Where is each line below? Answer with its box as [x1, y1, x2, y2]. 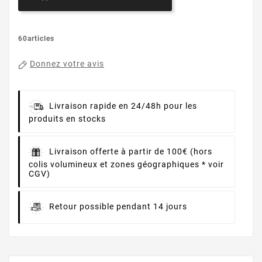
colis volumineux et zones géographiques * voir [29, 160, 224, 170]
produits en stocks [29, 114, 106, 124]
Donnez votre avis [30, 59, 104, 69]
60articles [18, 35, 54, 43]
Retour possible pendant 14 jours [49, 202, 187, 212]
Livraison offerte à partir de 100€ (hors [49, 147, 212, 157]
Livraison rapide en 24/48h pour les [49, 101, 197, 111]
